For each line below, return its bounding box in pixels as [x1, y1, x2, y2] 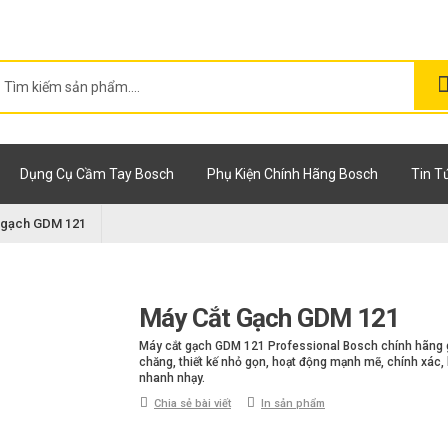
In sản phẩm [261, 397, 325, 411]
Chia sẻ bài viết [154, 397, 231, 411]
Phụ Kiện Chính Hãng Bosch [207, 166, 378, 183]
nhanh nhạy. [139, 371, 205, 386]
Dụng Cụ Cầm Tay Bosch [20, 166, 174, 183]
